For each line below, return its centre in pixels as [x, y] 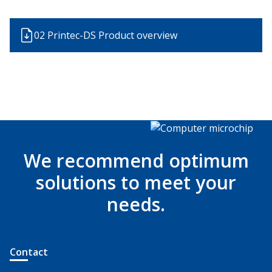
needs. [136, 204]
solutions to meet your [136, 182]
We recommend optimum [136, 161]
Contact [29, 252]
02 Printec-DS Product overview [106, 35]
